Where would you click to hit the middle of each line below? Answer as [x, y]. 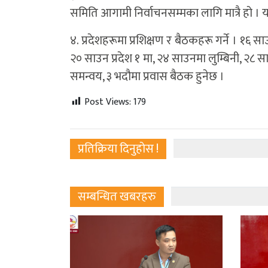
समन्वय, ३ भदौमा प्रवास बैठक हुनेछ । [147, 76]
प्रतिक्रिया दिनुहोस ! [118, 149]
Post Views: [108, 102]
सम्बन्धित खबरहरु [117, 197]
